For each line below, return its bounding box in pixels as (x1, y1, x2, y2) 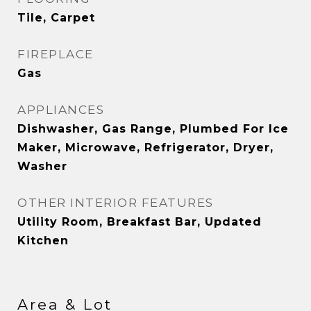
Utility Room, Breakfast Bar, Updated (17, 215, 262, 228)
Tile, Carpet (17, 11, 95, 24)
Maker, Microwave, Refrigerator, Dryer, (17, 141, 274, 154)
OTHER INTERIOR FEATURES (17, 196, 214, 210)
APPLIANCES (17, 103, 104, 117)
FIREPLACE (17, 47, 94, 61)
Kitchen (17, 234, 69, 247)
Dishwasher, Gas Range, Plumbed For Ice (17, 122, 289, 135)
